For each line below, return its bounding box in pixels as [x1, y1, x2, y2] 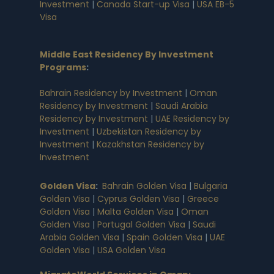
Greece [187, 193, 219, 206]
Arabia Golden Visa [40, 231, 119, 244]
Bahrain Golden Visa [102, 180, 187, 193]
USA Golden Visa [97, 244, 166, 257]
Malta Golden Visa [97, 206, 174, 218]
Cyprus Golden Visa [97, 193, 180, 206]
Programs [40, 61, 86, 74]
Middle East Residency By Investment [40, 48, 213, 61]
